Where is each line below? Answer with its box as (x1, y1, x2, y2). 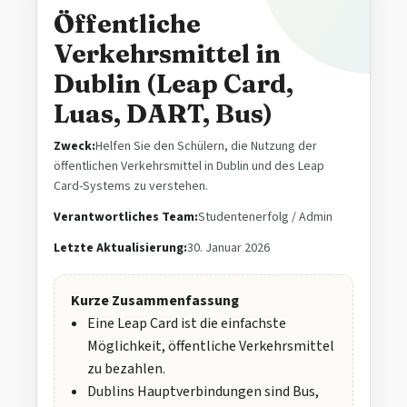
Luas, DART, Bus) (54, 98, 273, 130)
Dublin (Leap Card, (54, 68, 293, 100)
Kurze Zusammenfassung (71, 291, 239, 312)
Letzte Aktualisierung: (54, 239, 187, 258)
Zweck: (54, 137, 95, 156)
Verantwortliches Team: (54, 208, 198, 227)
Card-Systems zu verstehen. (54, 177, 208, 196)
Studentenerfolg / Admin (198, 208, 333, 227)
